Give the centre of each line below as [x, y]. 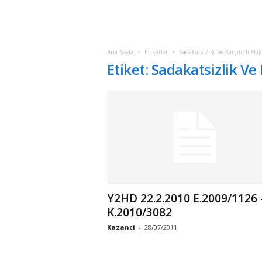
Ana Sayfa [120, 52]
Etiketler [156, 52]
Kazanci [121, 227]
